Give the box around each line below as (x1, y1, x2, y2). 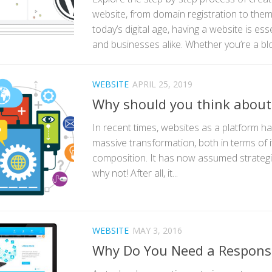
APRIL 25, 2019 (132, 78, 192, 90)
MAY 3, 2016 (132, 225, 182, 237)
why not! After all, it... (92, 166, 178, 180)
